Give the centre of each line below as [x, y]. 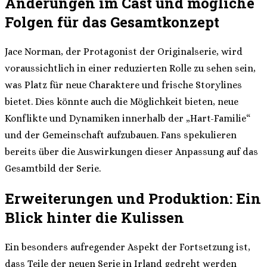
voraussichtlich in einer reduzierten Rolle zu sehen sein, [130, 69]
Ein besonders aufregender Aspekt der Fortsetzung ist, [128, 247]
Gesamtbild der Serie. [53, 169]
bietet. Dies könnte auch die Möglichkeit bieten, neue [122, 102]
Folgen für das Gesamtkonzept [112, 22]
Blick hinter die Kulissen [94, 218]
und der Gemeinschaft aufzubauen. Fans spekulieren [121, 135]
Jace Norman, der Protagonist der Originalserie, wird [124, 52]
